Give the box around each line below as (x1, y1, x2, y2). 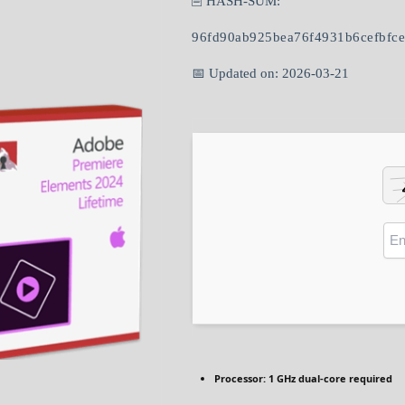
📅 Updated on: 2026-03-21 (192, 66, 349, 81)
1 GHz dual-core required (266, 372, 392, 386)
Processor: (214, 372, 266, 386)
